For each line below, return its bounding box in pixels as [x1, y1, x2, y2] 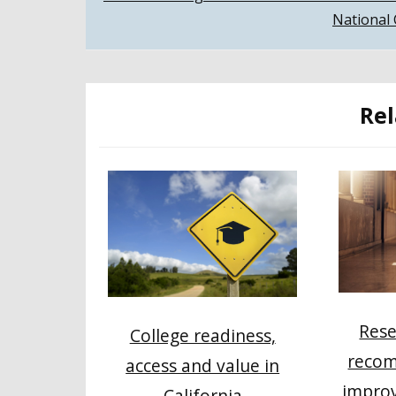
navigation [103, 15, 247, 53]
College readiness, [129, 324, 276, 348]
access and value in [126, 354, 280, 378]
